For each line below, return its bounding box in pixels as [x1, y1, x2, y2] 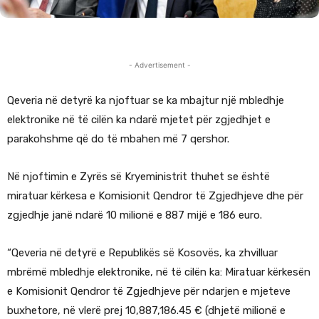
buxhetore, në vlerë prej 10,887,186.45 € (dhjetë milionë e [7, 304, 286, 318]
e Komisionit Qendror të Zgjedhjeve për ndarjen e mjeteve [7, 285, 291, 298]
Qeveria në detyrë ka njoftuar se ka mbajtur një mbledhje [7, 94, 284, 108]
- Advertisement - [128, 61, 191, 70]
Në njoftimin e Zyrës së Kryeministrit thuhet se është [7, 170, 270, 184]
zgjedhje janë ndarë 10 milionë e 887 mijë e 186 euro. [7, 209, 262, 222]
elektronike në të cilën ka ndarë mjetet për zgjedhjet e [7, 113, 271, 127]
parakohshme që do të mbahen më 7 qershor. [7, 132, 229, 146]
